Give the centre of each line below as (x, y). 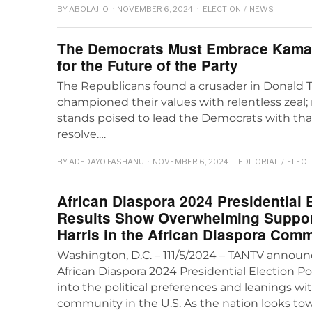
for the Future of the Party (148, 65)
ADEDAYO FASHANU (107, 161)
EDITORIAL (258, 161)
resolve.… (81, 134)
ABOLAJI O (89, 9)
